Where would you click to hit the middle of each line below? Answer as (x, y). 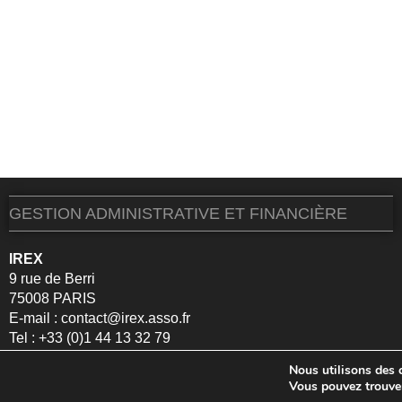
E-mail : (35, 318)
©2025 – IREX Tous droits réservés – (96, 382)
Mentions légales (209, 382)
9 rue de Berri (52, 279)
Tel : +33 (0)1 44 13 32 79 (90, 338)
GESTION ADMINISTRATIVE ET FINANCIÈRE (178, 214)
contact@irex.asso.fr (126, 318)
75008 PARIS (52, 298)
